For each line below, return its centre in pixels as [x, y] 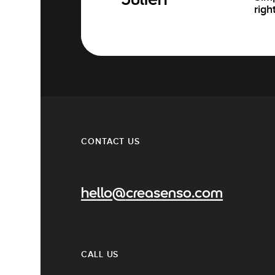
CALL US [100, 254]
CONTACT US [110, 141]
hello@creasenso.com [152, 194]
